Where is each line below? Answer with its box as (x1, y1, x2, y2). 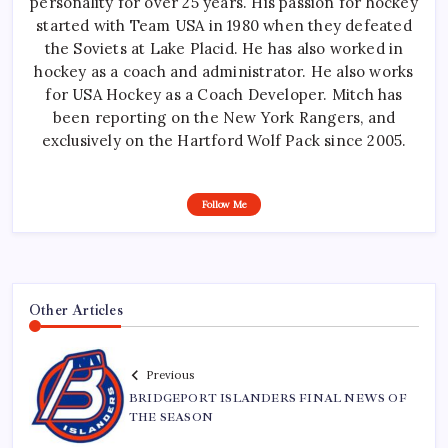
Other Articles (29, 301, 123, 320)
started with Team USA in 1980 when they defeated (36, 16, 412, 36)
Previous (146, 367, 194, 382)
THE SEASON (129, 409, 213, 425)
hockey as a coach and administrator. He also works (34, 62, 414, 82)
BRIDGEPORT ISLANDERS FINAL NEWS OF (129, 390, 407, 406)
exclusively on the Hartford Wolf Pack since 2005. (41, 131, 407, 151)
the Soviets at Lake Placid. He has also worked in (44, 39, 404, 59)
